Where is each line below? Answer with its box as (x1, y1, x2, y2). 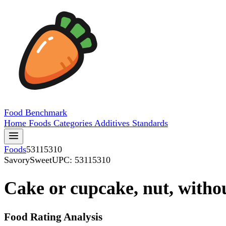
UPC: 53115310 (52, 155, 110, 165)
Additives (94, 118, 132, 128)
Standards (132, 118, 168, 128)
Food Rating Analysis (4, 211, 102, 223)
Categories (53, 118, 94, 128)
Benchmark (25, 107, 67, 118)
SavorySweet (4, 155, 52, 165)
